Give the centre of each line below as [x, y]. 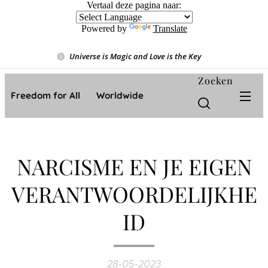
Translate [170, 28]
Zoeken [216, 80]
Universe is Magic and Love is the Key [135, 56]
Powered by [105, 28]
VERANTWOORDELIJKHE [134, 194]
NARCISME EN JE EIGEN [134, 166]
